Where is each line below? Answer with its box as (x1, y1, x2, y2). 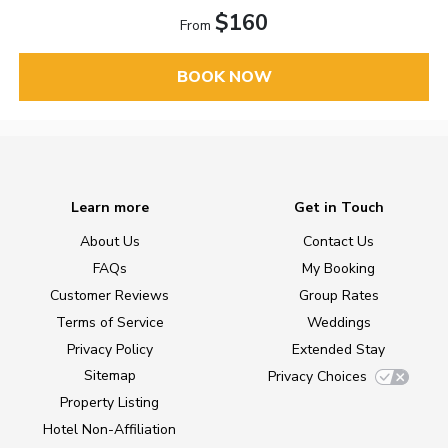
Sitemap (83, 366, 136, 386)
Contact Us (303, 232, 374, 252)
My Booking (302, 259, 375, 279)
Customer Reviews (50, 286, 169, 306)
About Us (79, 232, 140, 252)
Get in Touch (293, 198, 384, 218)
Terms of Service (55, 312, 164, 332)
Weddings (306, 312, 371, 332)
